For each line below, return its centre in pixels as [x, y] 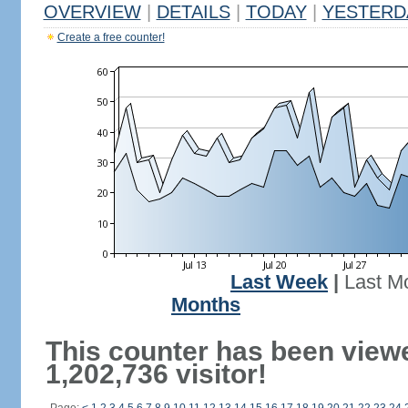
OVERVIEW [92, 12]
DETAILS [193, 12]
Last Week [279, 282]
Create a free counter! [111, 37]
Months [206, 305]
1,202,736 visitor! [156, 374]
